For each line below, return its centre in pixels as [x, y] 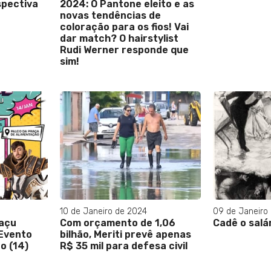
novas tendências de [110, 16]
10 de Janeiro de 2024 [103, 211]
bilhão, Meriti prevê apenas [126, 234]
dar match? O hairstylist [119, 39]
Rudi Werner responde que [124, 50]
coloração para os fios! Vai [124, 27]
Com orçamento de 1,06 [118, 223]
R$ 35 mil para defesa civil [124, 246]
